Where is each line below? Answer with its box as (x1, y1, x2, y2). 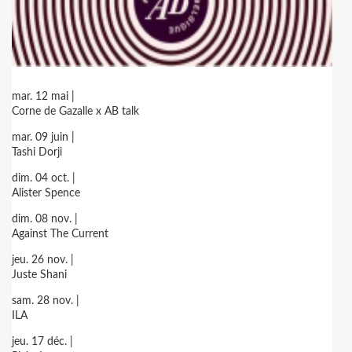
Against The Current (12, 229, 108, 240)
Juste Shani (12, 269, 67, 280)
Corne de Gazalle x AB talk (12, 106, 139, 117)
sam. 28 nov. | (12, 295, 79, 306)
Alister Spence (12, 188, 80, 199)
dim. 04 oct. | (12, 173, 75, 184)
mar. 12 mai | (12, 91, 75, 102)
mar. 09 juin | (12, 132, 75, 143)
